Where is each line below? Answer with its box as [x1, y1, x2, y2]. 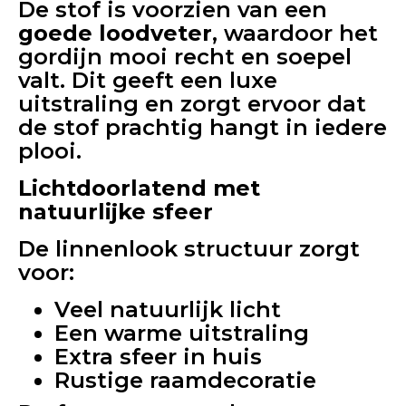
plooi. [18, 138, 82, 164]
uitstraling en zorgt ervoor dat [18, 91, 366, 117]
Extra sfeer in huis [54, 343, 262, 370]
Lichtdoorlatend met [18, 175, 260, 201]
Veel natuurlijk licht [54, 296, 281, 323]
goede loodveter [18, 20, 212, 46]
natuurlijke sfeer [18, 198, 213, 225]
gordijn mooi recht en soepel [18, 43, 352, 70]
